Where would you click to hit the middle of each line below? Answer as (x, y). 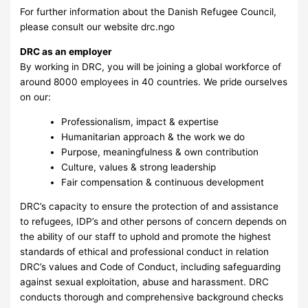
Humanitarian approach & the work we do (153, 136)
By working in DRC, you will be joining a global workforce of (151, 66)
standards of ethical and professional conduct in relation (145, 252)
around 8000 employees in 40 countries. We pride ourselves (154, 81)
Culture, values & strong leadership (139, 167)
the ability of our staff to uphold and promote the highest (146, 237)
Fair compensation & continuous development (163, 182)
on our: (36, 97)
